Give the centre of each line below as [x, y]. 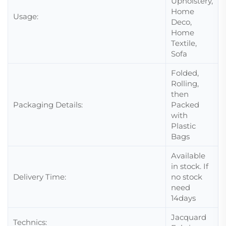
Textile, [184, 43]
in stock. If [190, 166]
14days [183, 198]
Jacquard [189, 217]
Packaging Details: [48, 105]
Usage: [26, 16]
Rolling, [185, 83]
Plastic [183, 126]
